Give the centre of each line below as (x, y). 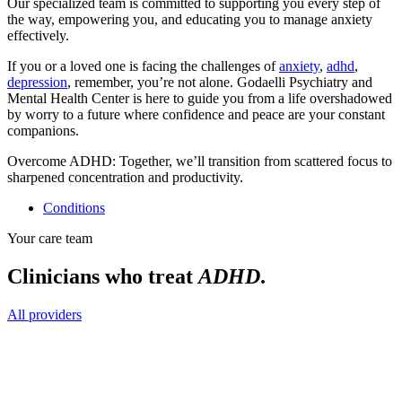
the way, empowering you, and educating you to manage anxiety (190, 20)
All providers (44, 314)
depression (37, 83)
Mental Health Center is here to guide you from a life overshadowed (200, 99)
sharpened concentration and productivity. (125, 178)
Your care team (50, 239)
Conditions (74, 208)
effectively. (38, 36)
